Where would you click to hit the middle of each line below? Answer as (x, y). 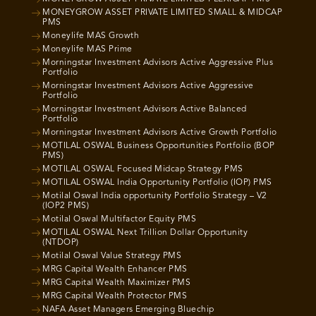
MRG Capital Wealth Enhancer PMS (115, 269)
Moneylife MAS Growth (91, 36)
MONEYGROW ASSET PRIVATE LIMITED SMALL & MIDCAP (162, 12)
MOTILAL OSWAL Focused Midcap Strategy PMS (143, 169)
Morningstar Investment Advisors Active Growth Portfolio (160, 132)
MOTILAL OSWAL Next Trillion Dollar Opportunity (145, 232)
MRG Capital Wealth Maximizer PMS (116, 282)
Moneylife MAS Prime (87, 49)
